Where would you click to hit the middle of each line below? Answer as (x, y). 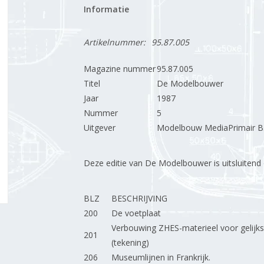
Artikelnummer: (114, 42)
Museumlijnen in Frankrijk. (161, 257)
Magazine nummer (119, 69)
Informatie (106, 9)
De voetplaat (136, 213)
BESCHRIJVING (139, 198)
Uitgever (99, 128)
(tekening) (130, 242)
